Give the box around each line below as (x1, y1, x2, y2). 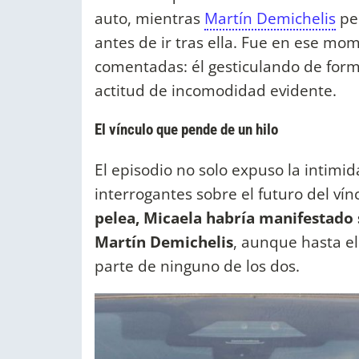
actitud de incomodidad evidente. (95, 79, 337, 102)
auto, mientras (95, 7, 204, 30)
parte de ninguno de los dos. (95, 254, 300, 276)
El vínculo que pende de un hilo (95, 120, 278, 139)
